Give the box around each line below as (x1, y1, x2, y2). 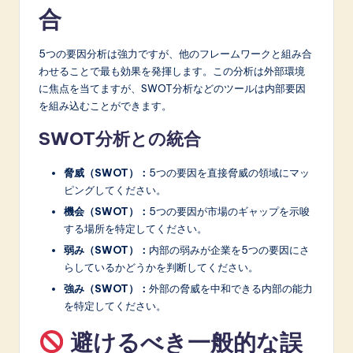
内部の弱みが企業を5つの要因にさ (149, 243, 310, 257)
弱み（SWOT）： (64, 243, 149, 257)
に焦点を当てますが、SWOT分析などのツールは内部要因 (39, 82, 306, 95)
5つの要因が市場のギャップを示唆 (149, 205, 310, 218)
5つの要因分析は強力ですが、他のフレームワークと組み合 (39, 47, 312, 61)
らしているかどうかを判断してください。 (64, 261, 258, 274)
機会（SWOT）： (64, 205, 149, 218)
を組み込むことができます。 (39, 99, 172, 113)
